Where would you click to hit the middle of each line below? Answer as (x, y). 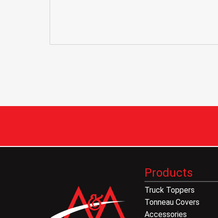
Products (169, 173)
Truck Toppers (170, 190)
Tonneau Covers (172, 202)
